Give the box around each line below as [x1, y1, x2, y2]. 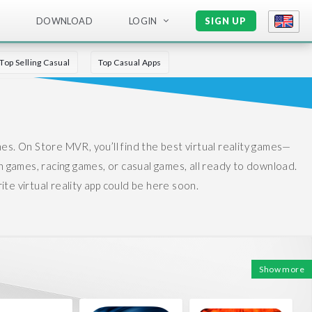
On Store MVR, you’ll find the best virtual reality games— [18, 140, 291, 153]
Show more [259, 264, 304, 274]
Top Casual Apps [97, 57, 162, 68]
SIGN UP [205, 15, 247, 27]
